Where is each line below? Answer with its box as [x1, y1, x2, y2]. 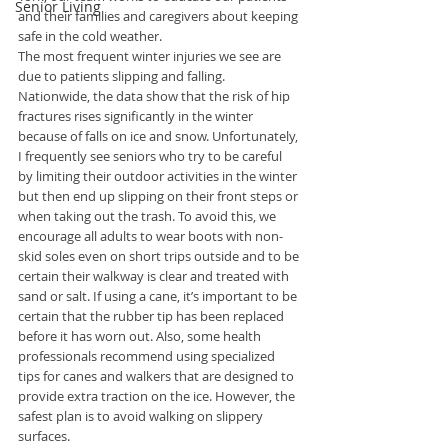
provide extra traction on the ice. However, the [18, 387, 298, 405]
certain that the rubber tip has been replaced [18, 307, 287, 325]
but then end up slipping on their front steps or [18, 187, 301, 205]
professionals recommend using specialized [18, 347, 278, 365]
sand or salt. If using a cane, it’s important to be [18, 287, 300, 305]
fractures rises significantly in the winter [18, 107, 256, 125]
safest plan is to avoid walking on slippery [18, 407, 266, 425]
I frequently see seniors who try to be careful [18, 147, 285, 165]
